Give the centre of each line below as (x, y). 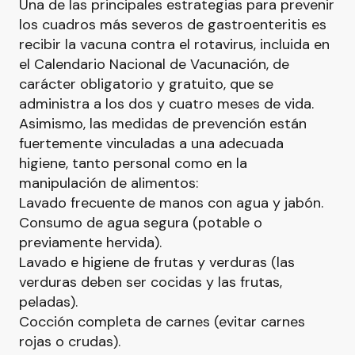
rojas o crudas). (70, 342)
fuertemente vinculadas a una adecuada (151, 143)
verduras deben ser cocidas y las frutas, (151, 282)
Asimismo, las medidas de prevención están (163, 124)
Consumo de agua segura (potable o (141, 223)
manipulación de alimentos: (109, 183)
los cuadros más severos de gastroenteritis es (173, 25)
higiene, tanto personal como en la (133, 163)
